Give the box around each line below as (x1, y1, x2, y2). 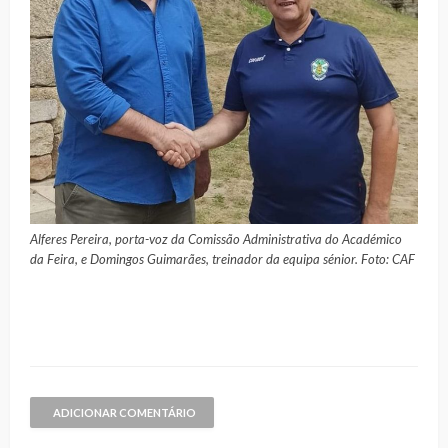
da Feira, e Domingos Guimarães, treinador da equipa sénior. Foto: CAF (30, 251, 415, 268)
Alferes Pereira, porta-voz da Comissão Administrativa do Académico (30, 231, 402, 248)
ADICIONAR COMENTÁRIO (53, 406, 196, 420)
